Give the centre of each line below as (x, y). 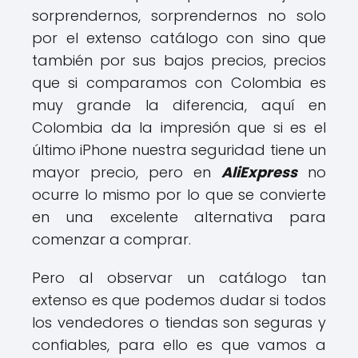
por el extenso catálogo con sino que (179, 38)
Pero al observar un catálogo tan (179, 278)
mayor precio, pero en (127, 173)
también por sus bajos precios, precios (179, 61)
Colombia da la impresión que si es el (179, 128)
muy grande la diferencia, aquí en (179, 105)
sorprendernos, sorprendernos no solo (179, 16)
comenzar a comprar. (111, 240)
